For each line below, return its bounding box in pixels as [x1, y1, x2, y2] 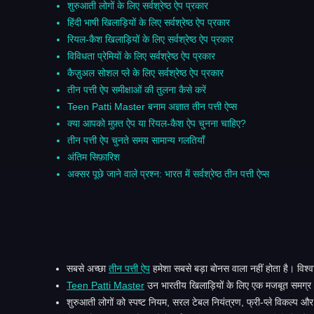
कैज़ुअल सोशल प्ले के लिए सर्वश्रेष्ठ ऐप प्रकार [67, 67, 224, 78]
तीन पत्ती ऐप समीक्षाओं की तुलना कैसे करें [67, 83, 206, 95]
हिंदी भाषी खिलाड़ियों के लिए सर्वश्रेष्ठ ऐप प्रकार [67, 16, 230, 28]
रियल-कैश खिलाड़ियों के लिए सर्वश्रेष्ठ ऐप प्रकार [67, 33, 233, 45]
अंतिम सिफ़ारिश [67, 151, 120, 163]
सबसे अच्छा [67, 262, 109, 274]
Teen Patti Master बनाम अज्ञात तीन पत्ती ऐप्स [67, 100, 237, 112]
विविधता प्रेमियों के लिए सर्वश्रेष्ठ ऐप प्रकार [67, 50, 215, 62]
